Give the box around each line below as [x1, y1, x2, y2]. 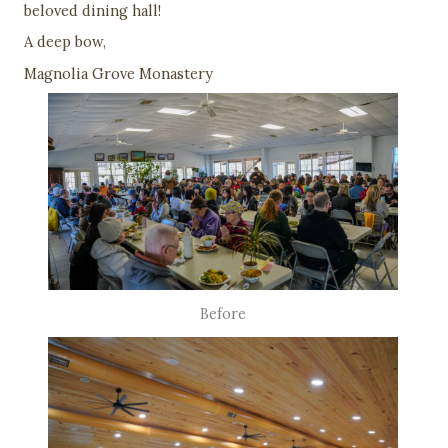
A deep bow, [24, 32, 110, 52]
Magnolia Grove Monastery [24, 63, 217, 83]
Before [200, 303, 247, 323]
